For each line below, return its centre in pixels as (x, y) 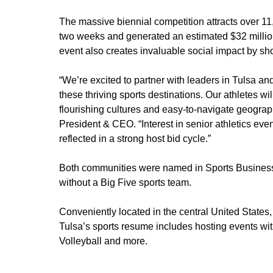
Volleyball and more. (106, 241)
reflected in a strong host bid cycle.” (136, 138)
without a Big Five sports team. (126, 182)
